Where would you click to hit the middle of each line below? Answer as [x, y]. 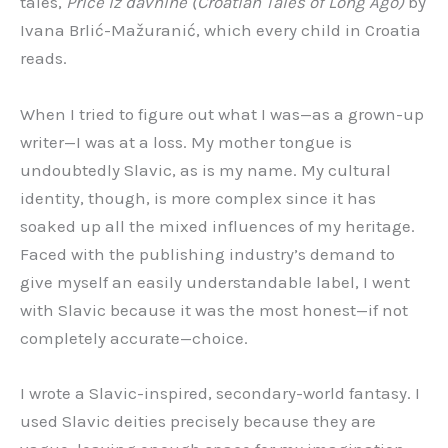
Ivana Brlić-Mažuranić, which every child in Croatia [220, 30]
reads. [43, 58]
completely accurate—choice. [134, 337]
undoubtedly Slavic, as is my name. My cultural [205, 169]
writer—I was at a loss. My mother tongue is [186, 141]
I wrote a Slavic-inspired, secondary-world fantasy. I [220, 392]
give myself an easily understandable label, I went [215, 281]
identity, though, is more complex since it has [198, 197]
